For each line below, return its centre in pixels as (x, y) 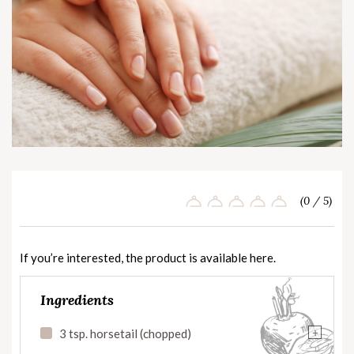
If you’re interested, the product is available (135, 258)
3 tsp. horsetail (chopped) (125, 334)
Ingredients (77, 300)
